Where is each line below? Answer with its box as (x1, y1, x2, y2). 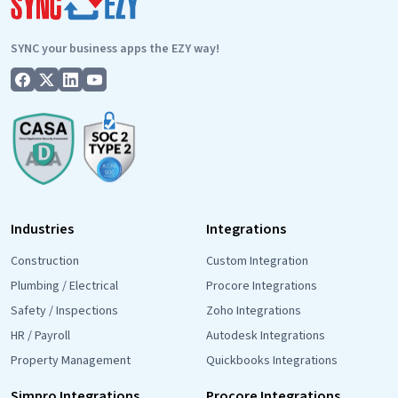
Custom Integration (206, 252, 308, 271)
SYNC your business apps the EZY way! (11, 39, 219, 58)
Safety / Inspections (11, 302, 118, 321)
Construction (11, 252, 79, 271)
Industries (11, 219, 74, 240)
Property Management (11, 352, 131, 370)
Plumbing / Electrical (11, 277, 118, 296)
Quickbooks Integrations (206, 352, 338, 370)
